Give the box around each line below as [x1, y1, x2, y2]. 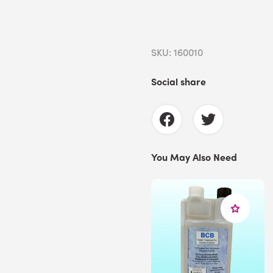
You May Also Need [151, 150, 237, 164]
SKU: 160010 [151, 45, 203, 59]
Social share [151, 74, 206, 88]
